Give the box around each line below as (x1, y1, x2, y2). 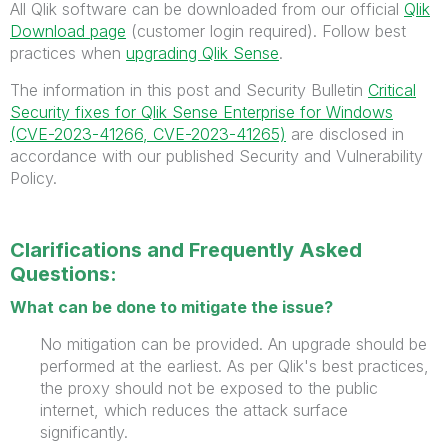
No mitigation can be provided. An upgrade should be (40, 333, 427, 354)
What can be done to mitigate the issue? (10, 296, 333, 317)
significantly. (40, 421, 128, 442)
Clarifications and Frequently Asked (10, 237, 362, 262)
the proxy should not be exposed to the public (40, 377, 378, 398)
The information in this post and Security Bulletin (10, 79, 368, 100)
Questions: (10, 261, 117, 286)
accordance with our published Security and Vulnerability (10, 145, 423, 166)
